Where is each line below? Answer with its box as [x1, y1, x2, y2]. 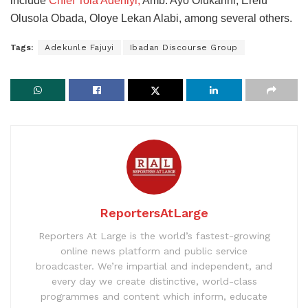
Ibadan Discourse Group [129, 42, 238, 52]
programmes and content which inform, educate [41, 290, 267, 302]
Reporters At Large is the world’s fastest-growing [38, 230, 270, 241]
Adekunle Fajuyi [45, 42, 114, 52]
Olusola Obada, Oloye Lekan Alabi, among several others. [10, 12, 292, 24]
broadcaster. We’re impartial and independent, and [36, 260, 272, 272]
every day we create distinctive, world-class [51, 275, 257, 287]
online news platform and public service [60, 245, 247, 256]
